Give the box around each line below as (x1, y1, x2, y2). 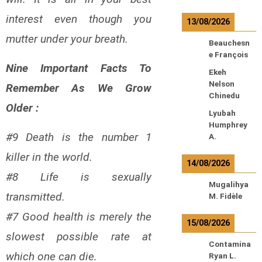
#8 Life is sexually (6, 170, 151, 184)
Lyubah (208, 109, 236, 118)
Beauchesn (208, 39, 250, 47)
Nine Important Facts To (6, 61, 151, 75)
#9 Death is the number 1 (6, 130, 151, 144)
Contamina (208, 240, 251, 249)
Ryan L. (208, 251, 236, 260)
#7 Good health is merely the (6, 209, 151, 223)
